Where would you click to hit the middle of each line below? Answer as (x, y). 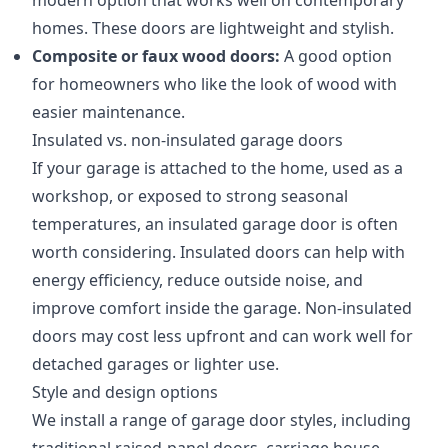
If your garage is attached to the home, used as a (217, 168)
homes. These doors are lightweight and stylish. (213, 28)
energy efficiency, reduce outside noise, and (197, 280)
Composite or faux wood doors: (156, 56)
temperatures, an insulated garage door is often (215, 224)
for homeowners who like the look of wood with (214, 84)
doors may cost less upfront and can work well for (222, 336)
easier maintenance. (108, 112)
